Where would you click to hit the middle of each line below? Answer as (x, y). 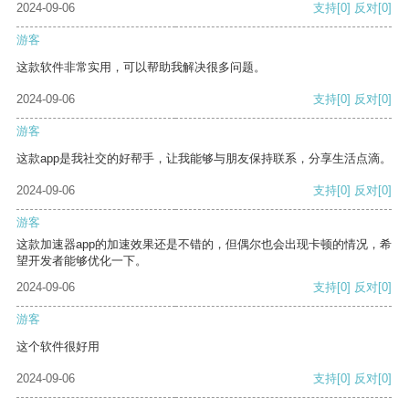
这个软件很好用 (58, 347)
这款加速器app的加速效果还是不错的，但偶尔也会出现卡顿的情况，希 (204, 245)
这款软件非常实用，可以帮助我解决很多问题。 (141, 68)
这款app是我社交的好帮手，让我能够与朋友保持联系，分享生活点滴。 (204, 159)
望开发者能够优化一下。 (82, 261)
